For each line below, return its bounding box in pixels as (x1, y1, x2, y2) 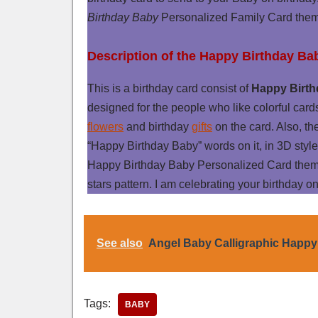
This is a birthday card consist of (87, 82, 251, 94)
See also (97, 236, 143, 249)
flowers (87, 120, 124, 133)
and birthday (124, 120, 192, 133)
